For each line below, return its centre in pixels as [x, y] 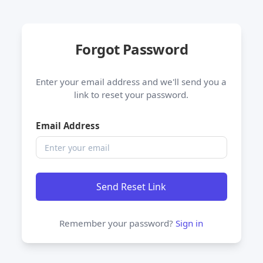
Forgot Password [131, 49]
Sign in [190, 223]
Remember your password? [118, 223]
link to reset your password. [131, 95]
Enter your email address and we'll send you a [131, 82]
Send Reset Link [131, 187]
